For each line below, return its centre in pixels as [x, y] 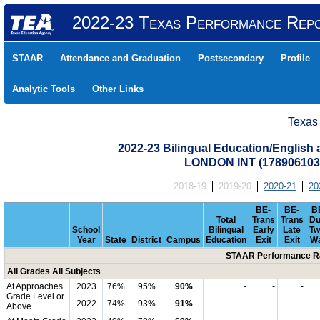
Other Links [118, 89]
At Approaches [35, 286]
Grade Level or [35, 296]
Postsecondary [231, 58]
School [86, 230]
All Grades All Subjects [54, 271]
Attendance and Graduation [120, 58]
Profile [295, 58]
